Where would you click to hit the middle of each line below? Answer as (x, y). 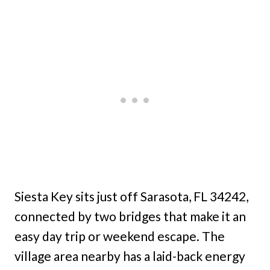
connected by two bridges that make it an (130, 216)
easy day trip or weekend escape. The (120, 236)
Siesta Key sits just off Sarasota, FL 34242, (131, 196)
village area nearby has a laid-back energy (130, 256)
